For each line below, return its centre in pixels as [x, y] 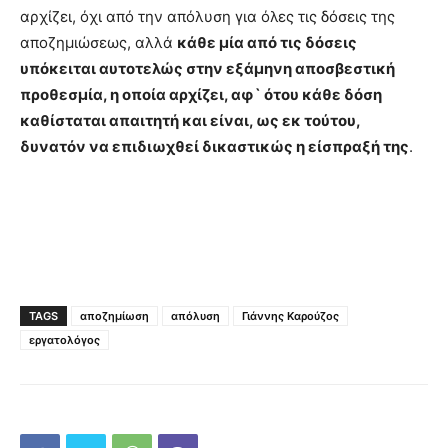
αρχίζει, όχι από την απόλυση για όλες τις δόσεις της [207, 17]
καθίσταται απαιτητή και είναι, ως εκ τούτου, [190, 121]
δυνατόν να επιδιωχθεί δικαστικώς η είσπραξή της [214, 147]
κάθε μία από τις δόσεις [267, 43]
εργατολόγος [64, 340]
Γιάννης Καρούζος [290, 316]
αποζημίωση [114, 316]
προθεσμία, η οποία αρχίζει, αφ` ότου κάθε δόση [201, 95]
